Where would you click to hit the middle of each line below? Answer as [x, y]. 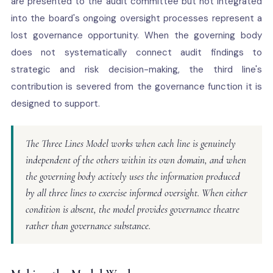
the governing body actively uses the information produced [133, 176]
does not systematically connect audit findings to [136, 52]
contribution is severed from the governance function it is [136, 87]
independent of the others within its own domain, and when [136, 160]
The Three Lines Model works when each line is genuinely [130, 144]
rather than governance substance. [88, 226]
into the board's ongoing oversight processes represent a [136, 18]
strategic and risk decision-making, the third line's [136, 69]
